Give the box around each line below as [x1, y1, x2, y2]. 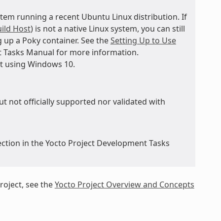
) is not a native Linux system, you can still [30, 23, 185, 34]
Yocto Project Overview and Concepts [54, 179, 194, 190]
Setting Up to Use [110, 35, 176, 46]
